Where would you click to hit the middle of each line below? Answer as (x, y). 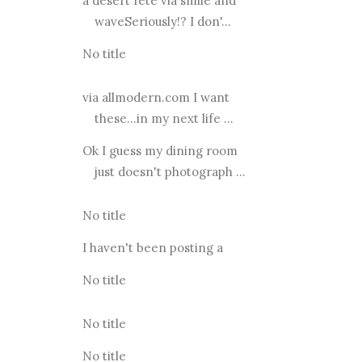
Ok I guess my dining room (160, 150)
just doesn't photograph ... (170, 171)
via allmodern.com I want (156, 97)
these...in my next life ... (164, 118)
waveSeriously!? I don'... (162, 21)
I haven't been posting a (152, 247)
